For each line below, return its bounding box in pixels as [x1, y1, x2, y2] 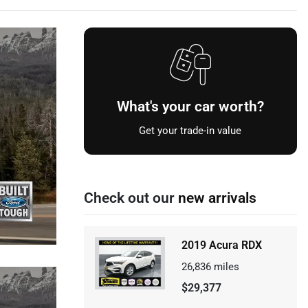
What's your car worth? [116, 98, 264, 115]
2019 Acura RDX [181, 239, 262, 252]
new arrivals [177, 190, 256, 206]
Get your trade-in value [139, 124, 242, 137]
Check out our [83, 190, 178, 206]
